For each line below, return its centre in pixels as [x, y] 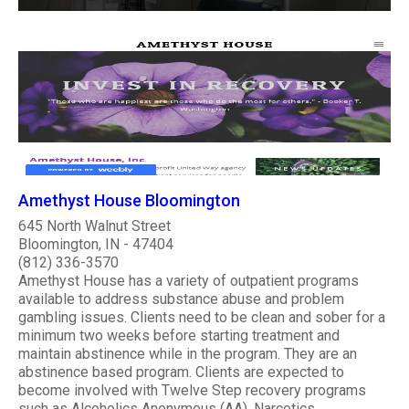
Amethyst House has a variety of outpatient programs [189, 280]
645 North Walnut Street [94, 225]
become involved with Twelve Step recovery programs [192, 390]
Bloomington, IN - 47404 [96, 244]
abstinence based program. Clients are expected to [181, 372]
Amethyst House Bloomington [129, 200]
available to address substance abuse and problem [181, 299]
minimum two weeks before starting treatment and [179, 335]
